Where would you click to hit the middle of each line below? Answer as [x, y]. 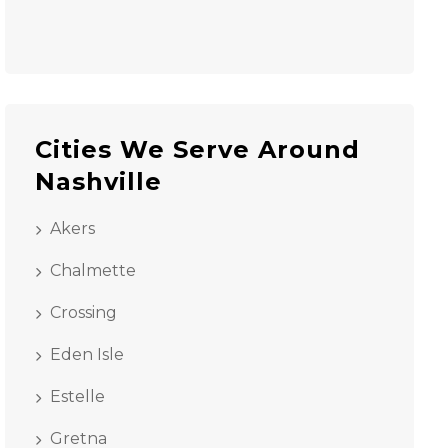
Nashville [98, 181]
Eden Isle [86, 354]
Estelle [77, 396]
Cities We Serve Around [197, 149]
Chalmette [92, 270]
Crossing [83, 312]
